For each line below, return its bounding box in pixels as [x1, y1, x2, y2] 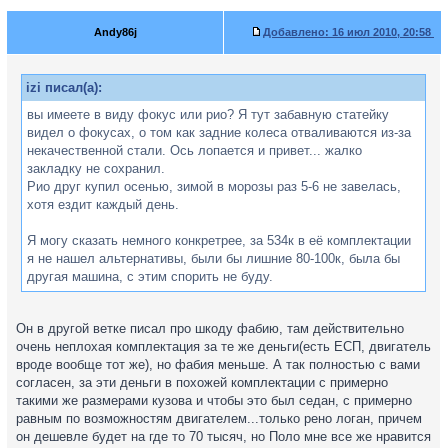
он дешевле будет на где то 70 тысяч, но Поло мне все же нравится [16, 429, 431, 444]
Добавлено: [263, 26, 329, 38]
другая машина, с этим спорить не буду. [27, 269, 273, 284]
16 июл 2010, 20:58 [329, 26, 434, 38]
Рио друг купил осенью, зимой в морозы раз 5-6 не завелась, [27, 179, 401, 194]
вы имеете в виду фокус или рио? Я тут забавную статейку [27, 107, 389, 122]
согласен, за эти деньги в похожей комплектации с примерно [16, 375, 388, 390]
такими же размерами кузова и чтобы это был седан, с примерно [16, 393, 412, 408]
